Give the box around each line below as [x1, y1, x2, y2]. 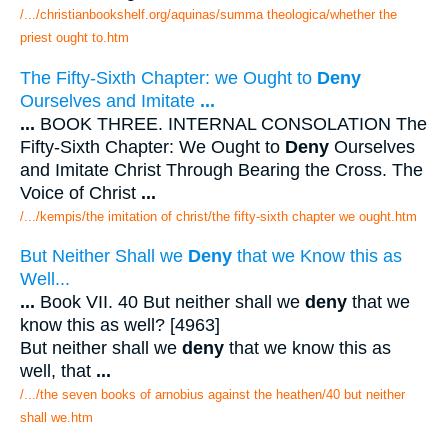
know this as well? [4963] [20, 315, 220, 336]
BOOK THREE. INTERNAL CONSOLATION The [35, 113, 427, 134]
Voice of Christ [20, 182, 141, 203]
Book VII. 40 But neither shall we [35, 292, 305, 313]
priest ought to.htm [20, 30, 129, 46]
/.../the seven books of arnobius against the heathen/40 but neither [20, 387, 405, 403]
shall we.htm [20, 410, 93, 426]
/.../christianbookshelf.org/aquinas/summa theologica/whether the [20, 7, 397, 23]
